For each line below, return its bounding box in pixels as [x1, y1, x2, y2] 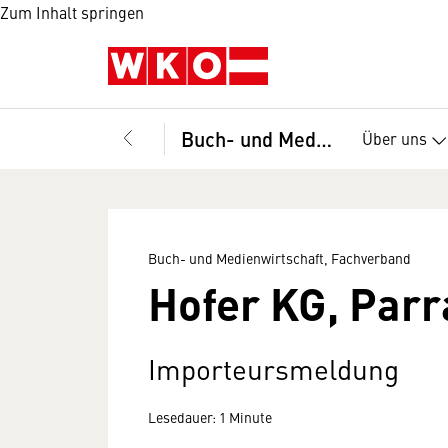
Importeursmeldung [148, 349, 399, 388]
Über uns [362, 126, 427, 149]
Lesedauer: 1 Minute [148, 407, 272, 427]
